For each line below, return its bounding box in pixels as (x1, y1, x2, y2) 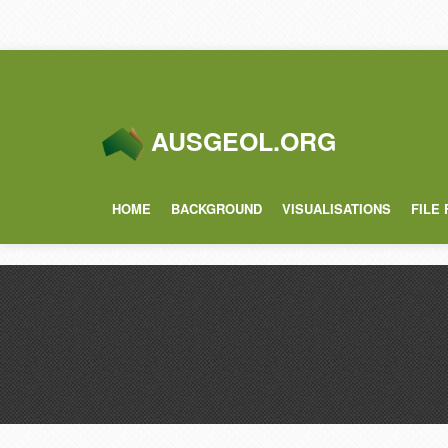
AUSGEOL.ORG (151, 123, 336, 159)
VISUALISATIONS (282, 199, 391, 218)
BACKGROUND (171, 199, 262, 218)
